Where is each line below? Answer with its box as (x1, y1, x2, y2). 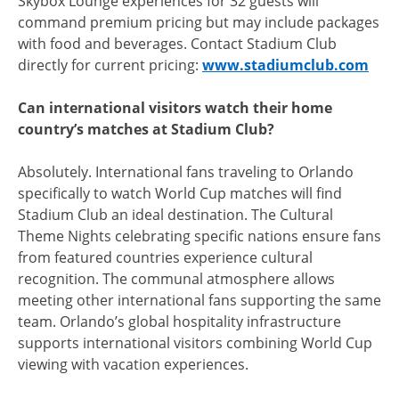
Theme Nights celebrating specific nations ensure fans (18, 225, 381, 246)
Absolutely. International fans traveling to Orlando (18, 161, 354, 182)
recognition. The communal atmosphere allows (18, 268, 335, 289)
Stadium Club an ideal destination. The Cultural (18, 204, 333, 224)
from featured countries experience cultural (18, 247, 313, 267)
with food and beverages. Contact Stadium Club (18, 33, 337, 53)
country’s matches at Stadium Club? (18, 118, 274, 139)
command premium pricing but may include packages (18, 12, 379, 32)
